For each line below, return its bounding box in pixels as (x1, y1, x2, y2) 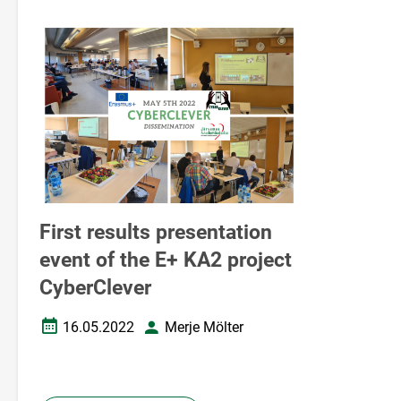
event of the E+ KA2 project (39, 247, 292, 272)
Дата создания (38, 326, 140, 344)
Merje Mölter (165, 319, 243, 337)
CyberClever (39, 275, 151, 300)
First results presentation (39, 219, 272, 244)
